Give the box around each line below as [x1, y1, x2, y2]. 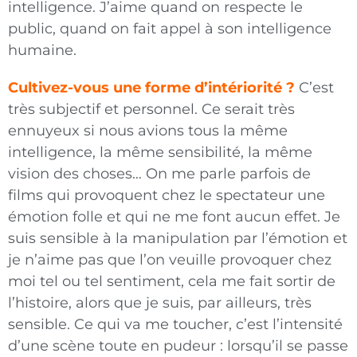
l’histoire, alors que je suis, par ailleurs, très [8, 294, 312, 312]
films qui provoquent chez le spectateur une [8, 186, 325, 205]
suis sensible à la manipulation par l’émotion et [8, 229, 347, 248]
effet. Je [284, 208, 340, 226]
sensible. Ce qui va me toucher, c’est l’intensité [8, 316, 343, 334]
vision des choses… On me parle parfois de [8, 165, 311, 183]
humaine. [8, 41, 76, 60]
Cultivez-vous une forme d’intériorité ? [8, 79, 295, 97]
